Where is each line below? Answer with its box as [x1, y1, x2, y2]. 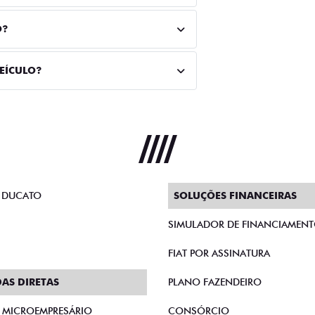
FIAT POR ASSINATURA [168, 247, 270, 259]
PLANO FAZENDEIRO [168, 276, 262, 288]
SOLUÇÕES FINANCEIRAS [174, 190, 297, 201]
